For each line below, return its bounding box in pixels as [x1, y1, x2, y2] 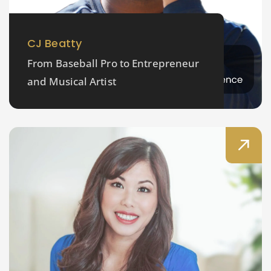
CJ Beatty [27, 36, 82, 51]
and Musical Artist [27, 74, 116, 89]
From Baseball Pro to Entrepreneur [27, 56, 200, 71]
